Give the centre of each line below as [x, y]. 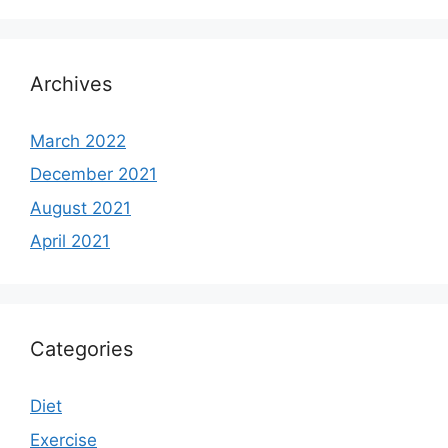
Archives [71, 83]
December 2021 [93, 174]
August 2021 [80, 207]
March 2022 [78, 140]
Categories [81, 349]
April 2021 [70, 241]
